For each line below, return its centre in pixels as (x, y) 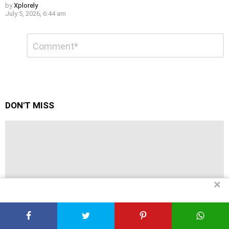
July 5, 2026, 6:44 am (36, 14)
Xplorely (26, 6)
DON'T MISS (30, 106)
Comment (42, 37)
